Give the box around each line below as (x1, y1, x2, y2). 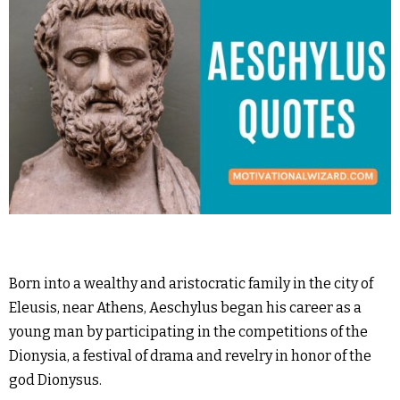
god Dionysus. (9, 371, 102, 388)
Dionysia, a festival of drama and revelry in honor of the (9, 347, 371, 364)
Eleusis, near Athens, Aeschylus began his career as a (9, 299, 362, 316)
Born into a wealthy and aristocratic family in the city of (9, 275, 373, 292)
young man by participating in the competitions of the (9, 323, 368, 340)
